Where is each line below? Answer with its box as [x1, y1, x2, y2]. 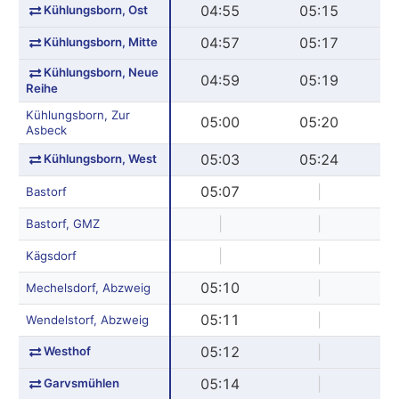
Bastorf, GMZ [25, 216, 100, 231]
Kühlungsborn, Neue [43, 64, 159, 79]
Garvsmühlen [43, 375, 119, 390]
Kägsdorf [25, 248, 77, 263]
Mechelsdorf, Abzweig [25, 280, 151, 295]
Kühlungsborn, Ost [43, 2, 148, 17]
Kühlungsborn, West [43, 151, 157, 166]
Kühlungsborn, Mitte [43, 34, 158, 49]
